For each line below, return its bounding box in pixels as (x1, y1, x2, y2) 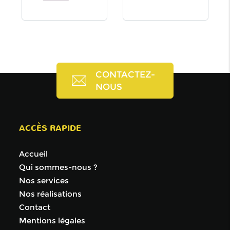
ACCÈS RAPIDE (19, 122, 82, 134)
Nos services (19, 175, 69, 185)
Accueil (19, 148, 48, 159)
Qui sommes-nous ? (19, 162, 98, 172)
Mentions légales (19, 215, 86, 225)
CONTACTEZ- (95, 69, 155, 80)
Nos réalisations (19, 188, 82, 199)
